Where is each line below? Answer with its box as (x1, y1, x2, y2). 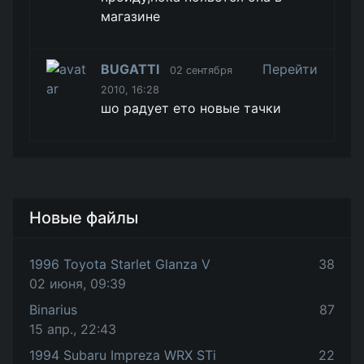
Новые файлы (29, 208, 138, 227)
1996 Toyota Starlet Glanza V (29, 256, 210, 272)
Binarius (29, 301, 77, 318)
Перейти (262, 61, 318, 77)
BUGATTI (101, 61, 160, 77)
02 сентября (170, 64, 233, 76)
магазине (101, 8, 161, 24)
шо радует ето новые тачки (101, 100, 282, 116)
